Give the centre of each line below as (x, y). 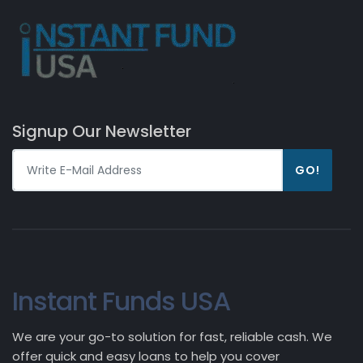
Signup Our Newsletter (102, 131)
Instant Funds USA (121, 301)
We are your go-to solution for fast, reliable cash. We (172, 337)
